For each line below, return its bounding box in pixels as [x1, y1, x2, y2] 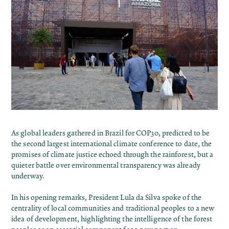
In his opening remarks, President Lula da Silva [11, 193, 162, 202]
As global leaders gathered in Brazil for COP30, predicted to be [11, 129, 210, 138]
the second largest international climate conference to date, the [11, 140, 212, 149]
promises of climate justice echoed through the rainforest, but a [11, 150, 214, 159]
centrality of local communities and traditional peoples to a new [11, 204, 215, 213]
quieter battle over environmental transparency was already [11, 161, 200, 170]
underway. [11, 172, 44, 181]
